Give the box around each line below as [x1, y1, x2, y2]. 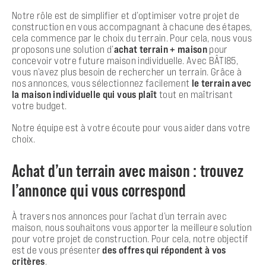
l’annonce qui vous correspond [12, 179, 186, 200]
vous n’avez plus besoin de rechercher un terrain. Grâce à [12, 65, 242, 78]
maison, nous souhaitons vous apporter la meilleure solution [12, 221, 252, 233]
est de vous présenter [12, 243, 103, 256]
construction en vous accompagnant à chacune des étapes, [12, 20, 252, 33]
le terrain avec [191, 77, 252, 89]
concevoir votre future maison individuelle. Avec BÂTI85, [12, 54, 239, 66]
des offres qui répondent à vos [102, 243, 226, 256]
